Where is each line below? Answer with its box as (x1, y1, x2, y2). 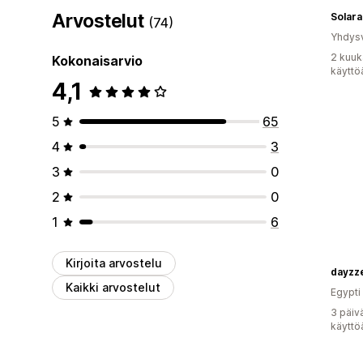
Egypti (331, 285, 361, 298)
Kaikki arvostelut (66, 280, 160, 294)
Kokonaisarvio (52, 52, 143, 69)
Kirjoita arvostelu (66, 255, 162, 270)
